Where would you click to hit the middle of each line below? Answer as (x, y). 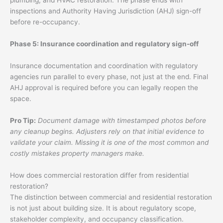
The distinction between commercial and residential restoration (111, 197)
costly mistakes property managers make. (77, 153)
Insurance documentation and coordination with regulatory (104, 66)
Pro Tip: (23, 120)
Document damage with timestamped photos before (122, 120)
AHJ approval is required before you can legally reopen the (104, 88)
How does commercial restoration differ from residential (99, 175)
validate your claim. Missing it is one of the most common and (110, 142)
